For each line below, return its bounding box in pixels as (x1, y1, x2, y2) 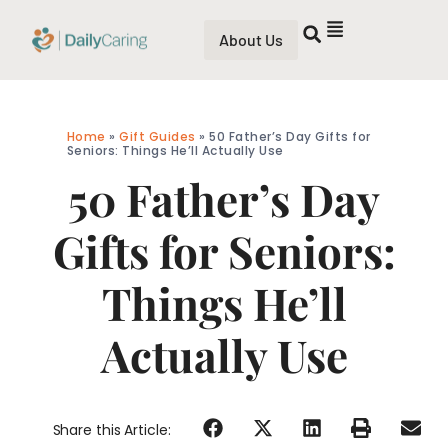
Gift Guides (119, 129, 196, 145)
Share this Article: (52, 419, 171, 440)
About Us (219, 30, 284, 49)
